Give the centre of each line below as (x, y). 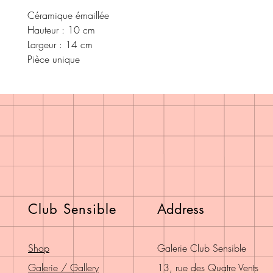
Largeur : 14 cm (60, 44)
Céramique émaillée (68, 15)
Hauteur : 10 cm (61, 30)
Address (181, 209)
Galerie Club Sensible (202, 248)
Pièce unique (54, 59)
